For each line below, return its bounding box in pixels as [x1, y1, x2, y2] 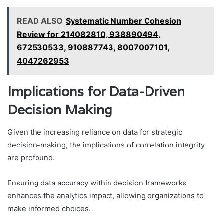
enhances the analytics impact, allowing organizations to [7, 190, 204, 200]
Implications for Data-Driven [7, 83, 184, 101]
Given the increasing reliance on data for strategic [7, 127, 182, 137]
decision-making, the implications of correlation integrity [7, 140, 205, 149]
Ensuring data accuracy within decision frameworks [7, 178, 186, 187]
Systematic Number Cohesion [66, 16, 181, 26]
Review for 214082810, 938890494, [17, 29, 161, 39]
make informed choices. [7, 203, 91, 213]
